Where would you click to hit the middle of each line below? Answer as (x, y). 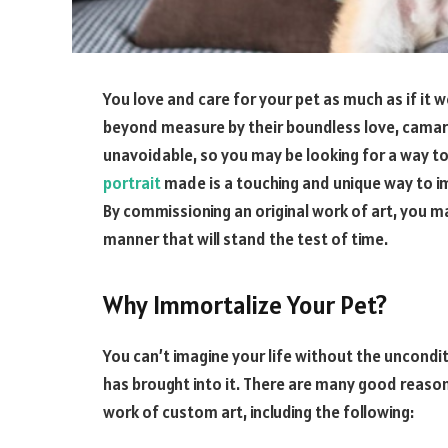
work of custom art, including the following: (258, 412)
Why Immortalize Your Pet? (245, 304)
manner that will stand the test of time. (247, 239)
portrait (132, 183)
